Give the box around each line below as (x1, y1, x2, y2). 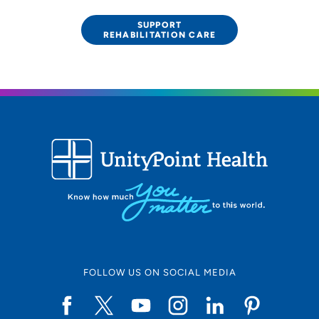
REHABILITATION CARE (103, 29, 216, 40)
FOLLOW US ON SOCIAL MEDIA (83, 267, 236, 278)
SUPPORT (137, 19, 182, 30)
